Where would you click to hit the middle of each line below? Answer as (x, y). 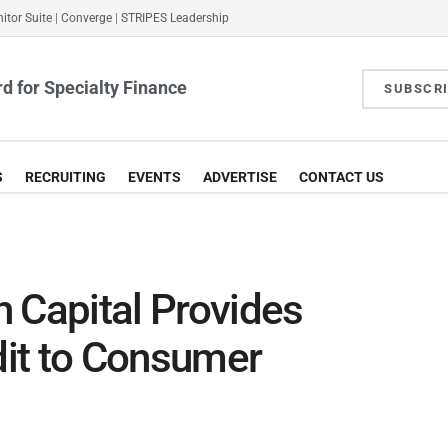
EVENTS (154, 177)
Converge (86, 18)
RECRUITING (65, 177)
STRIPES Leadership (175, 18)
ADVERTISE (240, 177)
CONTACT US (341, 177)
